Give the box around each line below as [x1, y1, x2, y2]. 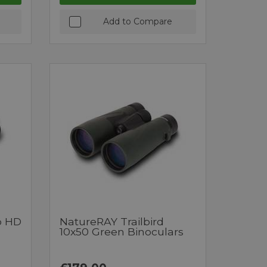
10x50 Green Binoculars [60, 225, 184, 238]
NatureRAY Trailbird [60, 215, 164, 228]
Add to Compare [103, 15, 172, 27]
